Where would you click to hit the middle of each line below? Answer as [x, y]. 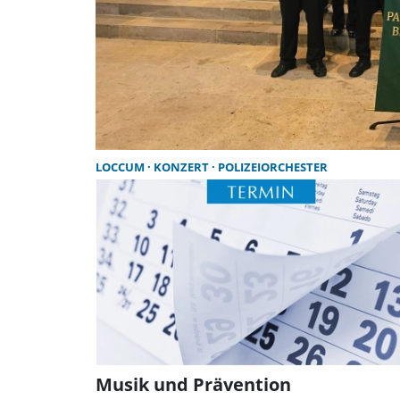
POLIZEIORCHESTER [273, 167]
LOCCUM [121, 167]
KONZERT [183, 167]
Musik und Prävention [193, 384]
